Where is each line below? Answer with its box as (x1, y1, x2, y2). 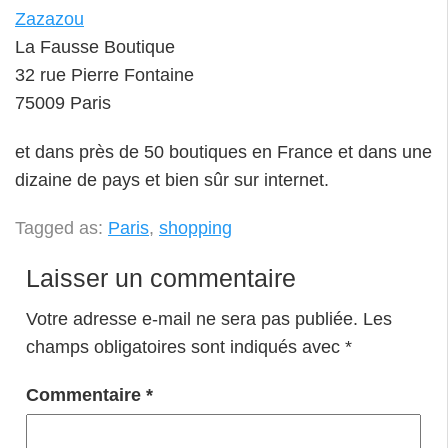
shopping (159, 218, 232, 239)
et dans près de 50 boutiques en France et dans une (15, 141, 432, 162)
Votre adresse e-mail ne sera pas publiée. (25, 308, 358, 329)
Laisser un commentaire (25, 264, 296, 293)
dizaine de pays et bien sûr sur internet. (15, 169, 329, 190)
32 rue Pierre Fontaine (15, 65, 194, 86)
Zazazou (15, 9, 84, 30)
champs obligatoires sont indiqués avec (25, 336, 345, 357)
